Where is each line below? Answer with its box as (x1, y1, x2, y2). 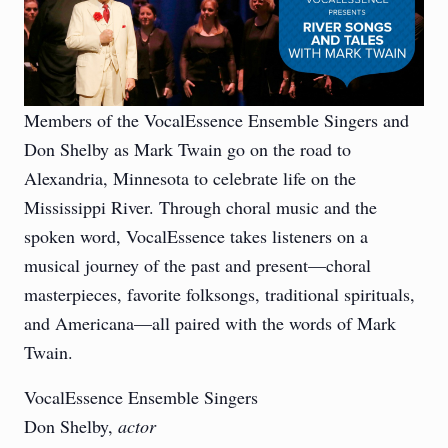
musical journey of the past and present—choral (24, 253, 371, 278)
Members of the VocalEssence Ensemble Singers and (24, 108, 409, 133)
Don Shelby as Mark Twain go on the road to (24, 137, 351, 162)
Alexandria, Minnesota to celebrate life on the (24, 166, 356, 191)
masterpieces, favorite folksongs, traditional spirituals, (24, 282, 415, 307)
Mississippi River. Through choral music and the (24, 195, 377, 220)
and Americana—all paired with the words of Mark (24, 311, 396, 336)
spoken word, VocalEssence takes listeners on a (24, 224, 368, 249)
